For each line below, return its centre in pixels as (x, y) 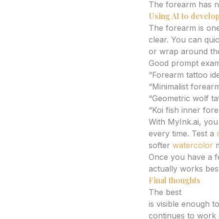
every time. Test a (183, 133)
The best (166, 192)
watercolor (193, 145)
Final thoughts (175, 180)
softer (161, 145)
